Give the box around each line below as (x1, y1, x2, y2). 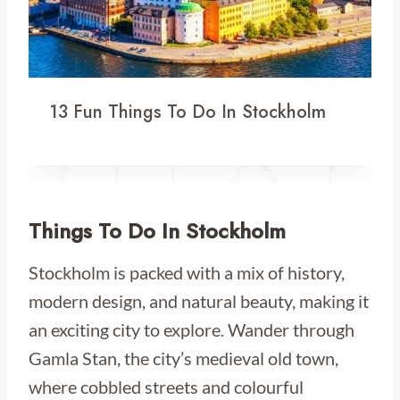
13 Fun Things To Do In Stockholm (50, 99, 326, 126)
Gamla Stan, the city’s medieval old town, (29, 347, 338, 370)
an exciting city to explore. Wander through (29, 319, 354, 341)
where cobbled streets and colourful (29, 376, 304, 398)
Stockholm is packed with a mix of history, (29, 262, 345, 284)
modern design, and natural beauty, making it (29, 290, 369, 312)
